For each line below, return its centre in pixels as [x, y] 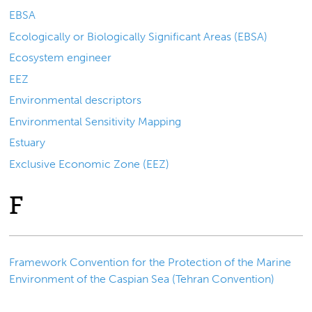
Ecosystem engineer [61, 58]
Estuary [28, 143]
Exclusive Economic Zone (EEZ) [89, 164]
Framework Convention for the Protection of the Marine [150, 263]
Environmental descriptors [76, 100]
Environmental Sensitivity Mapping [95, 121]
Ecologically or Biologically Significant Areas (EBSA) [139, 36]
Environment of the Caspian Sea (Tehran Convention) [142, 279]
